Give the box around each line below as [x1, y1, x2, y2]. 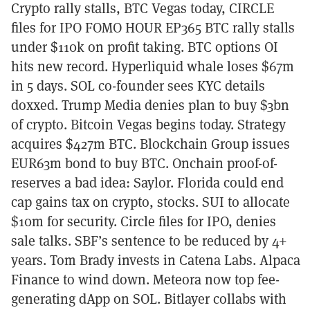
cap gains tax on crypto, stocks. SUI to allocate [11, 192, 290, 211]
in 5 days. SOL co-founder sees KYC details [11, 75, 265, 95]
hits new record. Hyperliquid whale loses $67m [11, 56, 294, 75]
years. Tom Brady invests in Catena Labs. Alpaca [11, 250, 300, 269]
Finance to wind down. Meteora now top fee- [11, 269, 280, 289]
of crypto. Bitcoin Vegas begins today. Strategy [11, 114, 286, 134]
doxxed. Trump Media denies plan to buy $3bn [11, 95, 289, 114]
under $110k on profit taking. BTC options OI [11, 37, 278, 56]
